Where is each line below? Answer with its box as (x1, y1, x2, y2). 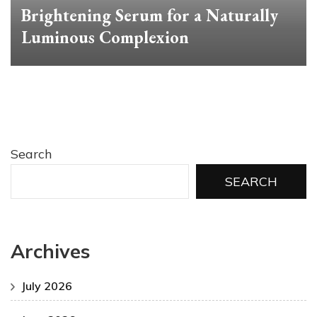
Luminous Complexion (21, 25, 189, 48)
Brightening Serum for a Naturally (21, 4, 278, 26)
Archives (11, 238, 90, 263)
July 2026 (21, 279, 72, 294)
